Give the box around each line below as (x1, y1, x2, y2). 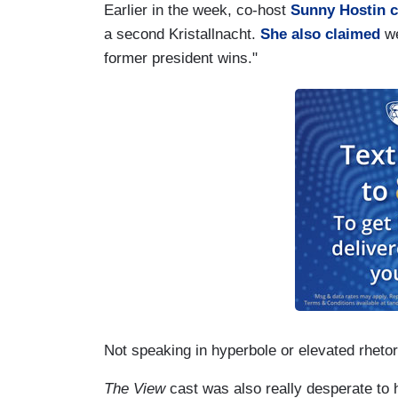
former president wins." (104, 50, 258, 68)
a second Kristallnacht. (104, 26, 260, 44)
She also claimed (260, 26, 380, 44)
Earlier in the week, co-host (104, 2, 291, 20)
